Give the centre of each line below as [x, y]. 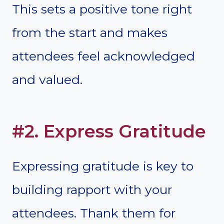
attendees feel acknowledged [103, 56]
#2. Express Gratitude [109, 131]
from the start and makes [90, 32]
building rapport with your [92, 189]
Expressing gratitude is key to [103, 166]
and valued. [47, 79]
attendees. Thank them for [94, 213]
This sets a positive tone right [102, 9]
